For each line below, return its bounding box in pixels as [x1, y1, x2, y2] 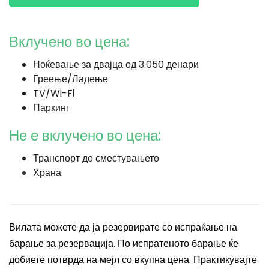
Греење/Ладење [33, 72, 108, 86]
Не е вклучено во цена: [9, 125, 161, 145]
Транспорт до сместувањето [33, 151, 159, 165]
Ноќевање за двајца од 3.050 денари [33, 58, 199, 71]
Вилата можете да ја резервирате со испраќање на [9, 220, 237, 234]
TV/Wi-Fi [33, 86, 74, 100]
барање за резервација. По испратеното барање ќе [9, 237, 238, 250]
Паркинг [33, 101, 70, 115]
